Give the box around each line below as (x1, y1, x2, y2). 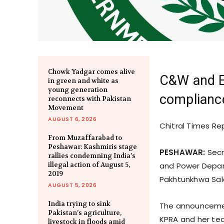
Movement (48, 103, 83, 112)
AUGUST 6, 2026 (48, 114, 96, 123)
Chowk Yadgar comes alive (48, 67, 135, 76)
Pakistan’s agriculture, (48, 208, 121, 217)
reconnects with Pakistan (48, 94, 131, 103)
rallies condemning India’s (48, 151, 135, 160)
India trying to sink (48, 199, 110, 208)
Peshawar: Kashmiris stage (48, 142, 137, 151)
